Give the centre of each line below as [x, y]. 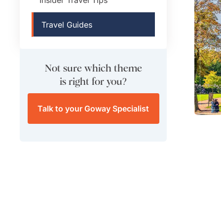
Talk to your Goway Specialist [93, 109]
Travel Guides [67, 24]
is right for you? [93, 82]
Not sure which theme [93, 69]
